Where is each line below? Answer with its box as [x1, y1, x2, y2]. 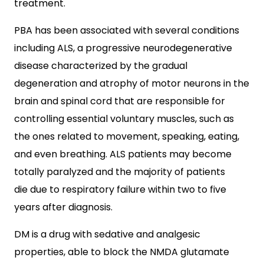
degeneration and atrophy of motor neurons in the [14, 77, 249, 91]
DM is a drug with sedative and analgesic [14, 227, 200, 242]
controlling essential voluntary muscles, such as [14, 112, 234, 126]
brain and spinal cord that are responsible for [14, 94, 225, 108]
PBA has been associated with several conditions [14, 24, 239, 38]
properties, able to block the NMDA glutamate [14, 245, 229, 259]
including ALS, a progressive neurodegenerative [14, 41, 232, 55]
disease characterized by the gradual [14, 59, 187, 73]
